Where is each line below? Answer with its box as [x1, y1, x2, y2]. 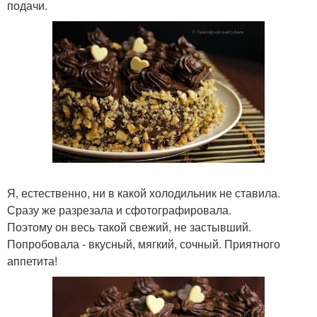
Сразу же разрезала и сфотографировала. [7, 201, 231, 218]
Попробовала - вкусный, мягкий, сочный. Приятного [7, 235, 280, 252]
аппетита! [7, 252, 57, 269]
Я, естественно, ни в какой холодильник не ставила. [7, 184, 280, 201]
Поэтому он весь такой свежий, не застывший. [7, 218, 251, 235]
